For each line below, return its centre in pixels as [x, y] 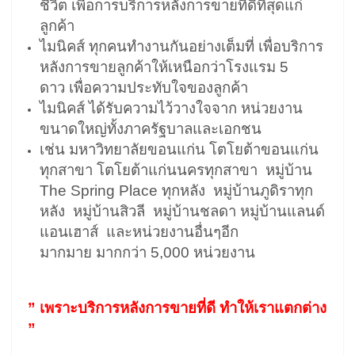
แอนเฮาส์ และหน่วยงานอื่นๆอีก [139, 231]
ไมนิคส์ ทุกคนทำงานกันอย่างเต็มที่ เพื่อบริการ [181, 46]
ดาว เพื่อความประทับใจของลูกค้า [144, 87]
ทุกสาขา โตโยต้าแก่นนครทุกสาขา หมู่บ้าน [176, 170]
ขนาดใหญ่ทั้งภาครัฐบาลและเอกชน [151, 128]
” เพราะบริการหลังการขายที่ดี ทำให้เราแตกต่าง [177, 307]
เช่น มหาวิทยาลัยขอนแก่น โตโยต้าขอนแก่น [179, 149]
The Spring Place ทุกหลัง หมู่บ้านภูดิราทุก [176, 190]
